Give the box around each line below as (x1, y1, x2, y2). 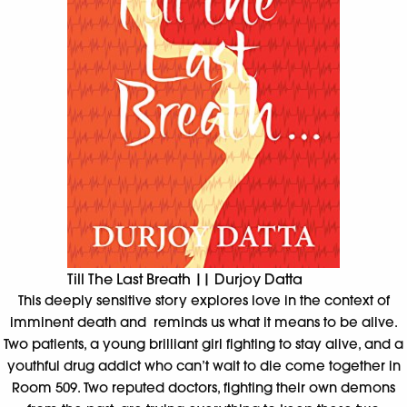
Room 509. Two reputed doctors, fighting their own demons (12, 378, 395, 396)
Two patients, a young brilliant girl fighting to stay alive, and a (4, 334, 403, 352)
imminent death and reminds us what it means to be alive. (9, 313, 398, 331)
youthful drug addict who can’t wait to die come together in (6, 356, 401, 374)
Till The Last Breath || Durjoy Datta (67, 269, 303, 288)
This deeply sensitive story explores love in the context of (17, 291, 390, 309)
